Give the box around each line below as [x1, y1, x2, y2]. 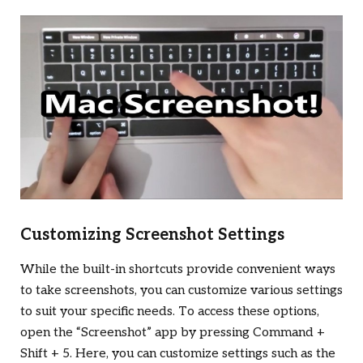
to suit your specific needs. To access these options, [20, 304, 319, 320]
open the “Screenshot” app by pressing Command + [20, 325, 325, 341]
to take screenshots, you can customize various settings [20, 283, 343, 299]
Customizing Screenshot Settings [20, 225, 284, 246]
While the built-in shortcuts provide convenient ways [20, 262, 335, 278]
